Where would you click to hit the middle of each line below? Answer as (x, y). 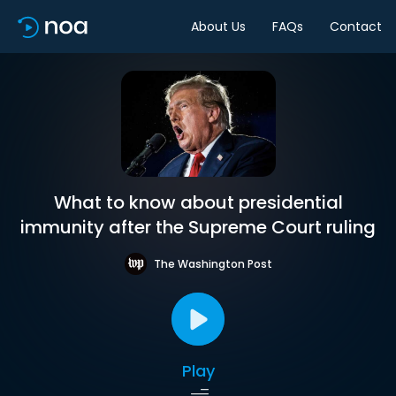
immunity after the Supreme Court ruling (198, 227)
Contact (356, 26)
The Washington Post (213, 263)
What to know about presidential (198, 202)
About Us (218, 26)
